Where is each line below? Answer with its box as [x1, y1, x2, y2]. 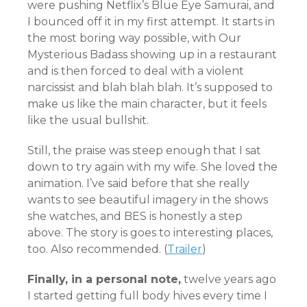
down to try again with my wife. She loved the [27, 160, 278, 173]
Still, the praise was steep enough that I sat [27, 144, 261, 157]
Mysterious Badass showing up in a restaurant [27, 48, 277, 61]
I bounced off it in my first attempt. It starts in [27, 15, 275, 28]
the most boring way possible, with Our [27, 32, 241, 45]
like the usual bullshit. [27, 114, 149, 127]
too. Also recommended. [27, 243, 161, 256]
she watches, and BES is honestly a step [27, 210, 243, 223]
